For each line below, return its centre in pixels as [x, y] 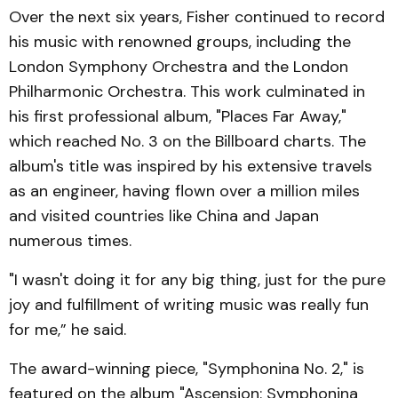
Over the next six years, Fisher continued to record [197, 16]
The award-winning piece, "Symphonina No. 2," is [187, 368]
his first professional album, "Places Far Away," [178, 116]
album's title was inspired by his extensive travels [191, 166]
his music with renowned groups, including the [180, 41]
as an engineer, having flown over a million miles [184, 191]
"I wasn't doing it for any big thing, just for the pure [197, 279]
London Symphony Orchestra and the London [179, 66]
